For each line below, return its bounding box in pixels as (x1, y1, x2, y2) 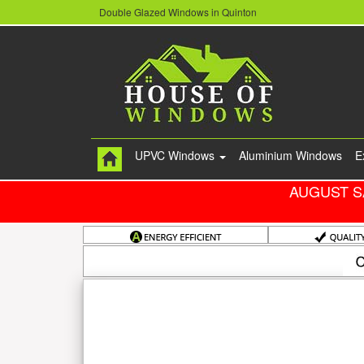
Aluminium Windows (239, 147, 342, 164)
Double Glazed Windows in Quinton (99, 5, 257, 19)
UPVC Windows (135, 147, 218, 164)
